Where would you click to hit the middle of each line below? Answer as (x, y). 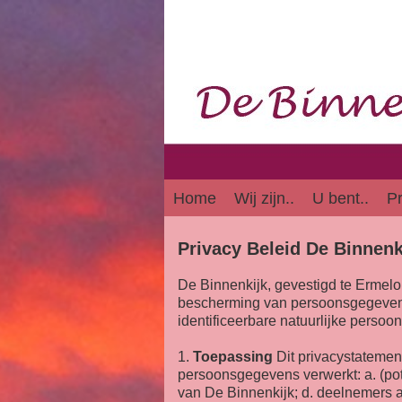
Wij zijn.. (264, 198)
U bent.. (341, 198)
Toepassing (233, 357)
